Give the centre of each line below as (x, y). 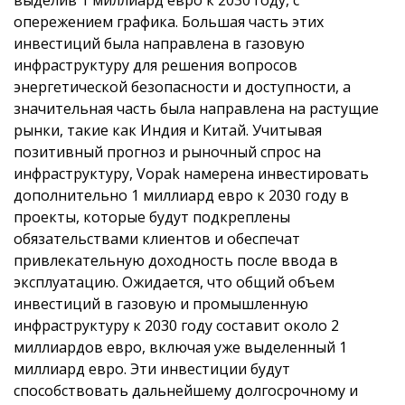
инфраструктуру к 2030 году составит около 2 (176, 325)
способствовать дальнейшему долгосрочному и (186, 390)
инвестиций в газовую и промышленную (161, 303)
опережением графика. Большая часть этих (169, 21)
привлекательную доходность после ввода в (176, 260)
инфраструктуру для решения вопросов (155, 65)
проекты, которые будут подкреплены (152, 217)
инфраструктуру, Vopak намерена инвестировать (191, 173)
